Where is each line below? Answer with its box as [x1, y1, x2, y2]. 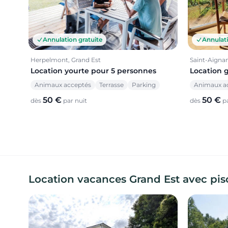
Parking [132, 81, 156, 89]
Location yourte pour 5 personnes [31, 66, 156, 76]
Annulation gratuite [43, 36, 102, 44]
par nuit [62, 97, 87, 105]
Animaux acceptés [35, 81, 91, 89]
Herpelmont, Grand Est [31, 56, 101, 64]
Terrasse [99, 81, 124, 89]
